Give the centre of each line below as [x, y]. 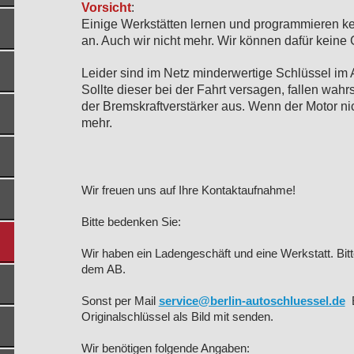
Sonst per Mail [120, 300]
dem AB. [103, 269]
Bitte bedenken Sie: [131, 221]
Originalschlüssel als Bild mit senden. [177, 316]
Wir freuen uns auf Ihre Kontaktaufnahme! [188, 190]
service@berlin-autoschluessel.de [252, 300]
